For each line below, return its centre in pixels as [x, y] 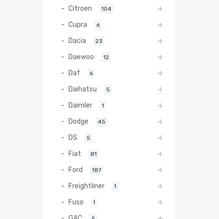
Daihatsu [83, 89]
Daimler [80, 105]
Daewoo [81, 56]
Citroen [80, 8]
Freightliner [87, 186]
